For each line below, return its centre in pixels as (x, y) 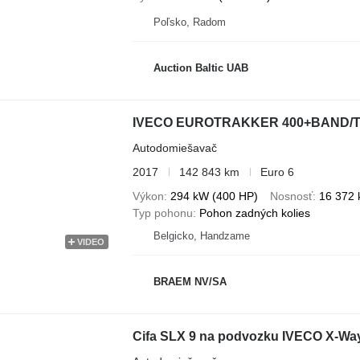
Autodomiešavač (174, 147)
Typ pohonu (162, 213)
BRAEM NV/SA (190, 282)
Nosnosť (291, 196)
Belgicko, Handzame (201, 235)
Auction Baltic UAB (200, 68)
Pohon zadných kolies (254, 213)
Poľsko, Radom (189, 22)
